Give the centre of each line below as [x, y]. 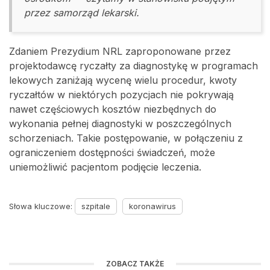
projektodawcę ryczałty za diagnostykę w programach [133, 65]
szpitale [96, 206]
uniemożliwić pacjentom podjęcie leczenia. [105, 167]
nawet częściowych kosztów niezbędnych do [113, 109]
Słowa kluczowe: [42, 206]
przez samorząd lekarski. [82, 12]
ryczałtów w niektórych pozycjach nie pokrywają [121, 94]
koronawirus [152, 206]
